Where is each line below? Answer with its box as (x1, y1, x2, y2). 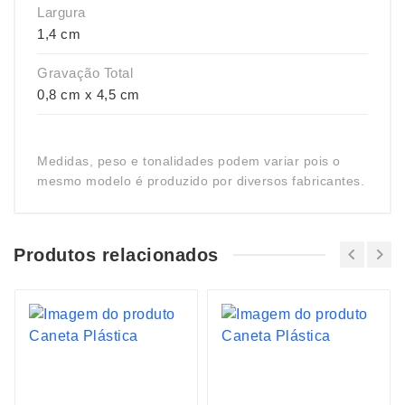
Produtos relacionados (14, 244, 219, 265)
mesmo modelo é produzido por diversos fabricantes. (37, 174, 364, 188)
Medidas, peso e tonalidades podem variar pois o (37, 154, 341, 168)
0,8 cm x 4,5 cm (37, 87, 140, 102)
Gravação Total (37, 65, 133, 80)
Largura (37, 5, 86, 20)
